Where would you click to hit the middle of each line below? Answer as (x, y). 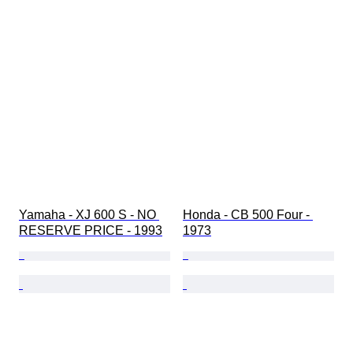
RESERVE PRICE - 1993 (91, 231)
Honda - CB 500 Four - (248, 215)
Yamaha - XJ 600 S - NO (89, 215)
